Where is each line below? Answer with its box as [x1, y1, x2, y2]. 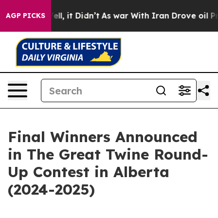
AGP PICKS [6, 11, 45, 20]
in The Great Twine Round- [8, 145, 208, 163]
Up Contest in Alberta [8, 163, 169, 181]
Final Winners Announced [8, 127, 198, 146]
